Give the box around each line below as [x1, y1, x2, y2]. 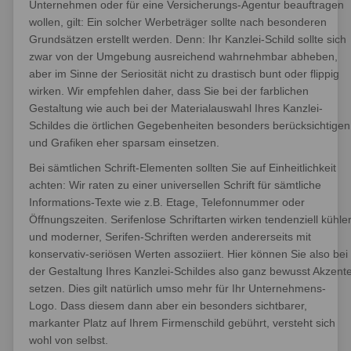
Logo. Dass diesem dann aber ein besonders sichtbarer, [29, 299, 307, 312]
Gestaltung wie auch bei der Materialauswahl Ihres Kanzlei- [29, 102, 323, 114]
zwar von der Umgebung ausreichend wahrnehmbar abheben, [29, 50, 338, 63]
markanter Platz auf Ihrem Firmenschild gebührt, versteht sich [29, 317, 335, 329]
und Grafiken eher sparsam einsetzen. [29, 136, 219, 149]
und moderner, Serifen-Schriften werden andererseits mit [29, 230, 311, 243]
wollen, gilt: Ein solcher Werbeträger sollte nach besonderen [29, 16, 327, 28]
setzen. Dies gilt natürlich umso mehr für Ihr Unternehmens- [29, 282, 326, 295]
